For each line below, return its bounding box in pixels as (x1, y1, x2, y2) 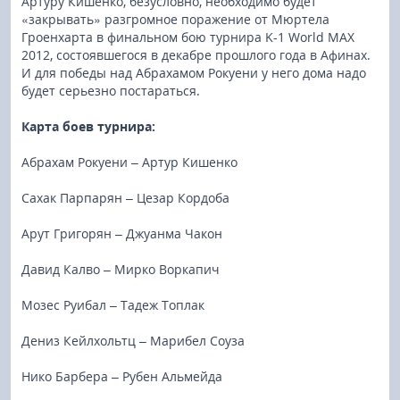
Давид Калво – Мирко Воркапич (21, 261, 220, 278)
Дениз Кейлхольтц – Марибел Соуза (21, 332, 245, 349)
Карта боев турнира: (21, 118, 155, 135)
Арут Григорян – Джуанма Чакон (21, 225, 222, 242)
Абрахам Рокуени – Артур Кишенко (21, 154, 237, 171)
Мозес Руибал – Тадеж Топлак (21, 296, 204, 313)
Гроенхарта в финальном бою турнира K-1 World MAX (21, 29, 354, 46)
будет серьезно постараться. (21, 82, 200, 99)
